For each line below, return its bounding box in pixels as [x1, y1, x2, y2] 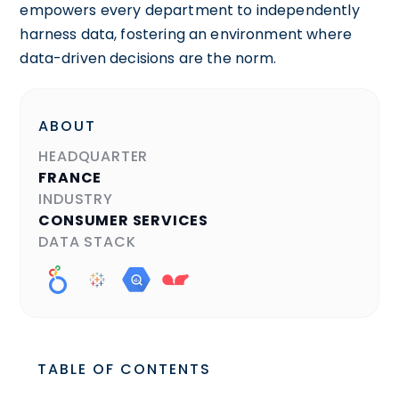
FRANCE [38, 167, 102, 188]
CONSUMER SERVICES [38, 209, 208, 231]
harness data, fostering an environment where [20, 23, 352, 45]
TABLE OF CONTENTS [37, 358, 212, 379]
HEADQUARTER [38, 145, 149, 167]
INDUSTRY [38, 188, 113, 209]
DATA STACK [38, 231, 136, 252]
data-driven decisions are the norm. [20, 47, 277, 69]
